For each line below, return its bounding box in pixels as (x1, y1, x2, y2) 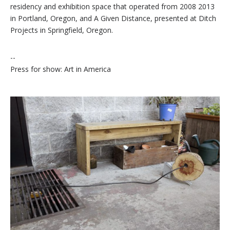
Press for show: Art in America (10, 64, 111, 74)
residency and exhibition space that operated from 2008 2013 (10, 2, 215, 11)
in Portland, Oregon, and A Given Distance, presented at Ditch (10, 13, 216, 23)
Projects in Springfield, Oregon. (10, 25, 113, 35)
